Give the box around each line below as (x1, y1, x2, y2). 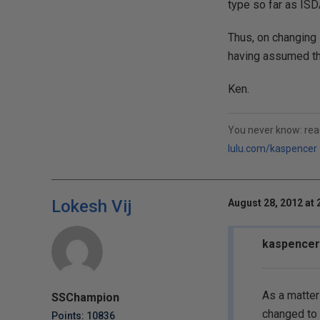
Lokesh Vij (51, 196, 132, 216)
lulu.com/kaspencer (227, 143, 317, 154)
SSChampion (51, 291, 119, 304)
